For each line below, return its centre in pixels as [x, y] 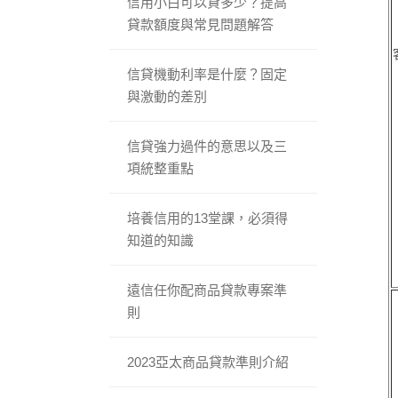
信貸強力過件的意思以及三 [207, 146]
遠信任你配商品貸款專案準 [207, 290]
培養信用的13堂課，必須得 [208, 218]
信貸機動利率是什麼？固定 [207, 74]
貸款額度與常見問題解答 [201, 24]
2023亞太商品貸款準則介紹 [208, 362]
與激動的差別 [167, 96]
